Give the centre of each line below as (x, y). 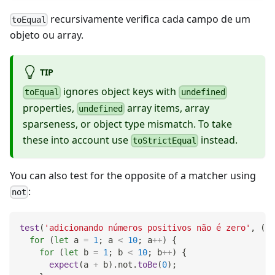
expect (64, 265)
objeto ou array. (47, 35)
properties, (50, 108)
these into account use (77, 140)
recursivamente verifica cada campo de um (149, 19)
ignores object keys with (120, 92)
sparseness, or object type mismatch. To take (127, 124)
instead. (218, 140)
